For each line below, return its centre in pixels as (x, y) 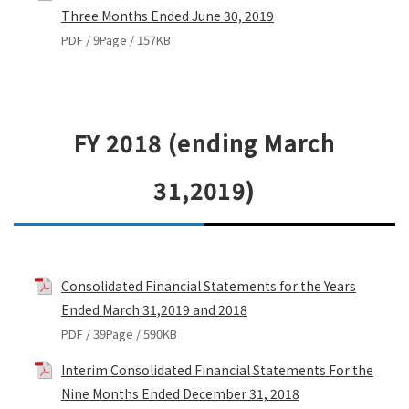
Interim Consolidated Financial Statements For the (217, 369)
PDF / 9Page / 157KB (115, 40)
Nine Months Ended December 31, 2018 (180, 393)
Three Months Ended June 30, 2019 (167, 16)
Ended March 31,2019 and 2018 (154, 309)
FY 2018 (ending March (204, 143)
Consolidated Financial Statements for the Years (208, 285)
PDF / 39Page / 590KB (119, 333)
